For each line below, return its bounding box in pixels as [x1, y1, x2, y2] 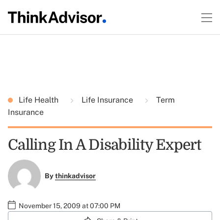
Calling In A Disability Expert [8, 137, 201, 153]
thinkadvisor [55, 172, 96, 180]
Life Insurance [80, 95, 135, 105]
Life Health [19, 95, 60, 105]
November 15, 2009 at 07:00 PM [19, 201, 120, 210]
